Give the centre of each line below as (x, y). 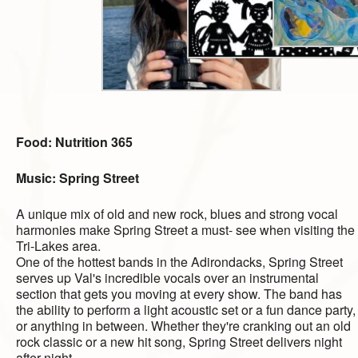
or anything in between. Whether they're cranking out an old (183, 326)
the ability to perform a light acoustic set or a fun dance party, (186, 310)
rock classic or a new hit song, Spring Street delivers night (179, 342)
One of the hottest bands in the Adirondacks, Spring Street (179, 262)
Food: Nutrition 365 (74, 142)
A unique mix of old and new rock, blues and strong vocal (177, 214)
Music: (38, 178)
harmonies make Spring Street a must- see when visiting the (185, 230)
